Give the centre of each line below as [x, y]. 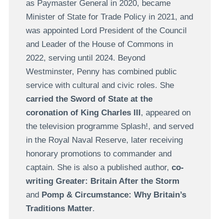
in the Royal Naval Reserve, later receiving [104, 140]
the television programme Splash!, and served [109, 126]
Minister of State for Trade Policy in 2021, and [109, 17]
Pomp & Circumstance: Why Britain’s [112, 195]
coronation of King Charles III [83, 112]
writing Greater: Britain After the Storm [102, 181]
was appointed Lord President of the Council [106, 30]
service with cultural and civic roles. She [100, 85]
